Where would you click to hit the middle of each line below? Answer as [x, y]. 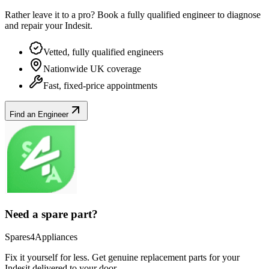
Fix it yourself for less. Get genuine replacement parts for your [122, 258]
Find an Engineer [39, 114]
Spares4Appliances [41, 237]
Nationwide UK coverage [92, 68]
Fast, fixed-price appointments [100, 85]
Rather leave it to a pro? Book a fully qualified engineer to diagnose [133, 14]
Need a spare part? [51, 214]
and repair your [35, 25]
